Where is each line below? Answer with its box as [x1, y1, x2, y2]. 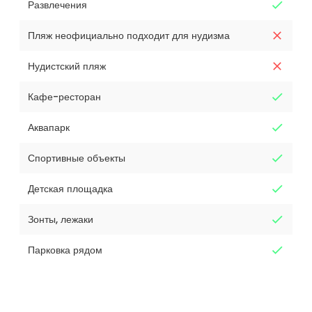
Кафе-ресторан [28, 89, 101, 104]
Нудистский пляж [28, 58, 106, 73]
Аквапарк [28, 120, 70, 134]
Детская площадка [28, 181, 113, 196]
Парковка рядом [28, 242, 102, 257]
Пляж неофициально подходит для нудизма [28, 28, 230, 42]
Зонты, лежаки [28, 212, 93, 226]
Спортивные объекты [28, 150, 125, 165]
